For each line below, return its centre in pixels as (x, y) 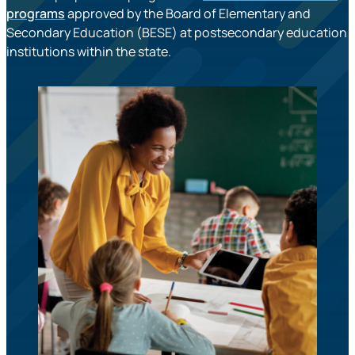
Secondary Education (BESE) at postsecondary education (177, 33)
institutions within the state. (89, 52)
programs (36, 14)
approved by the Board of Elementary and (188, 14)
